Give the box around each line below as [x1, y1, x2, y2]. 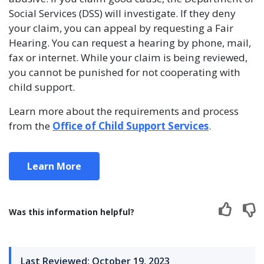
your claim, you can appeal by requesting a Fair [9, 21, 233, 35]
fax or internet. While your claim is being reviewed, [9, 51, 247, 64]
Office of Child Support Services [52, 119, 209, 133]
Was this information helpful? [9, 206, 134, 217]
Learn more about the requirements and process [9, 104, 239, 118]
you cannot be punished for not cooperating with [9, 65, 240, 79]
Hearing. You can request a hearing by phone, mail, [9, 36, 251, 49]
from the [9, 119, 52, 133]
